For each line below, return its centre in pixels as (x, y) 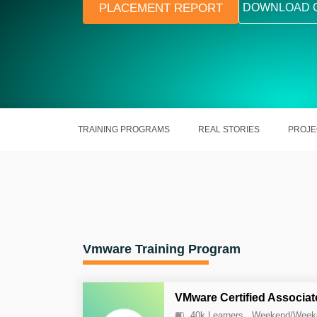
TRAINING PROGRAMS (124, 129)
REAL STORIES (229, 129)
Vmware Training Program (162, 249)
